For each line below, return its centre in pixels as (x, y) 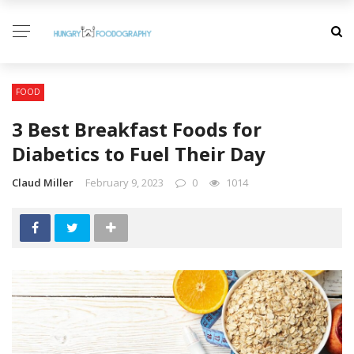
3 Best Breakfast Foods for (137, 129)
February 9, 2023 (124, 183)
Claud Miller (43, 183)
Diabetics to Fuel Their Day (139, 154)
